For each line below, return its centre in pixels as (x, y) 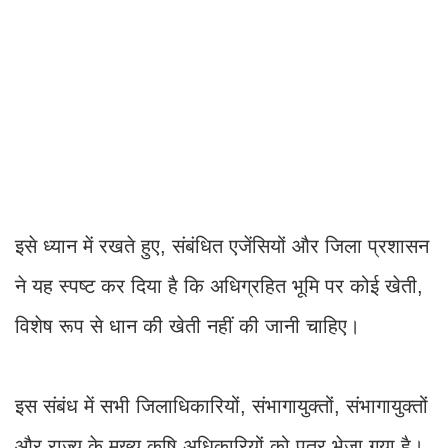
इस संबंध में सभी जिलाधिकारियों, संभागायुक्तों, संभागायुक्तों (221, 406)
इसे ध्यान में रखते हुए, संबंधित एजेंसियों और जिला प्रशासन (222, 246)
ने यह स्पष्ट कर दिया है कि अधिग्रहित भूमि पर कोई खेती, (219, 286)
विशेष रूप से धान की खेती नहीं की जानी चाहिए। (187, 326)
